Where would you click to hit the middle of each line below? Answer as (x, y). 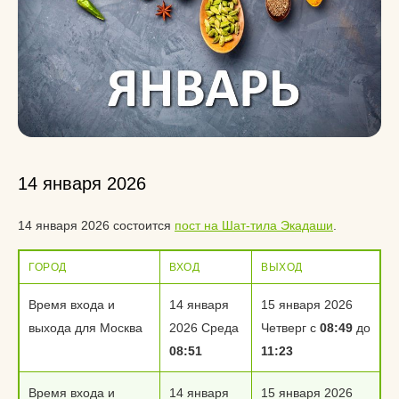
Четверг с (290, 328)
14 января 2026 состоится (96, 225)
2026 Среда (204, 328)
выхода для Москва (85, 328)
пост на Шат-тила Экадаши (254, 225)
